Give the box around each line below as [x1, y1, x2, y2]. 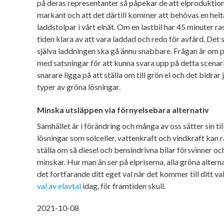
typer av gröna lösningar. [37, 81, 120, 91]
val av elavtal [37, 180, 81, 190]
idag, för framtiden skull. [81, 180, 167, 190]
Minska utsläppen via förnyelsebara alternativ [37, 104, 209, 114]
